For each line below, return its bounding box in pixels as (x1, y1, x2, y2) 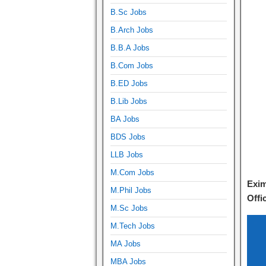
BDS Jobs (110, 132, 145, 141)
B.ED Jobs (110, 78, 148, 88)
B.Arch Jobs (110, 25, 153, 34)
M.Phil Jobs (110, 185, 151, 195)
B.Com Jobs (110, 61, 153, 70)
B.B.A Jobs (110, 43, 150, 52)
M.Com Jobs (110, 167, 154, 177)
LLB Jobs (110, 150, 143, 159)
